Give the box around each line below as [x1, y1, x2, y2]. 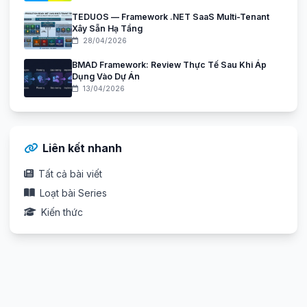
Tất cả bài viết [38, 167, 102, 180]
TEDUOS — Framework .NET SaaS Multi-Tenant [72, 11, 269, 22]
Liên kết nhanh [42, 141, 122, 155]
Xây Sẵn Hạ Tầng [72, 23, 143, 34]
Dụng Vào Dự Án [72, 71, 140, 82]
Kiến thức [41, 206, 83, 218]
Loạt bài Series [40, 186, 107, 199]
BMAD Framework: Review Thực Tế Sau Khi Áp [72, 59, 267, 70]
